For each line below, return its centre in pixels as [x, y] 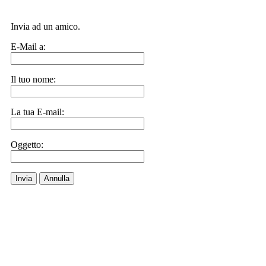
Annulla [57, 178]
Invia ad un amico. [45, 26]
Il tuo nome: [33, 79]
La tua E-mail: [37, 112]
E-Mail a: [28, 47]
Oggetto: [27, 145]
